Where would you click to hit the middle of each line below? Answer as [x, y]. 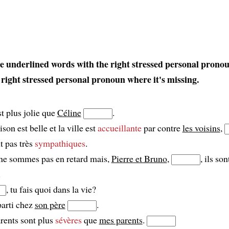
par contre [162, 128]
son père [50, 205]
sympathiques [60, 143]
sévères [68, 220]
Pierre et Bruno [139, 159]
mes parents [121, 220]
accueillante [119, 128]
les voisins [201, 128]
